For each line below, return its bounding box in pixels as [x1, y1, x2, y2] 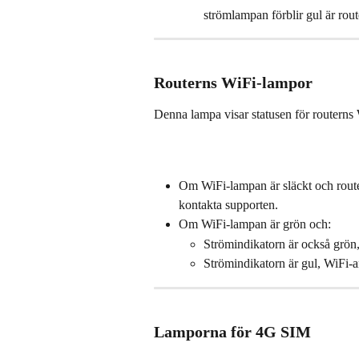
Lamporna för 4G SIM [154, 323, 311, 341]
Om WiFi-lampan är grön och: [179, 217, 331, 232]
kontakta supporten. [179, 198, 278, 212]
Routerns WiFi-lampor [154, 74, 313, 92]
